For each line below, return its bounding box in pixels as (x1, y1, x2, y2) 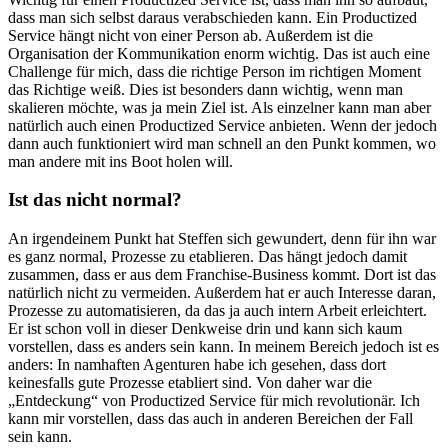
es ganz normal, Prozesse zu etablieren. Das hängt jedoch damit (8, 248, 407, 266)
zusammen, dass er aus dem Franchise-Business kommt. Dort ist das (8, 266, 436, 284)
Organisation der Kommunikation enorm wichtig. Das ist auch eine (8, 44, 430, 62)
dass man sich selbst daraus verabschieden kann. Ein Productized (8, 8, 417, 26)
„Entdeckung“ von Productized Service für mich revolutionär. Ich (8, 392, 420, 410)
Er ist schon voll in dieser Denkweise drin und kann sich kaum (8, 320, 402, 338)
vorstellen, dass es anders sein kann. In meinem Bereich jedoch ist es (8, 338, 439, 356)
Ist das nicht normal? (8, 189, 182, 211)
